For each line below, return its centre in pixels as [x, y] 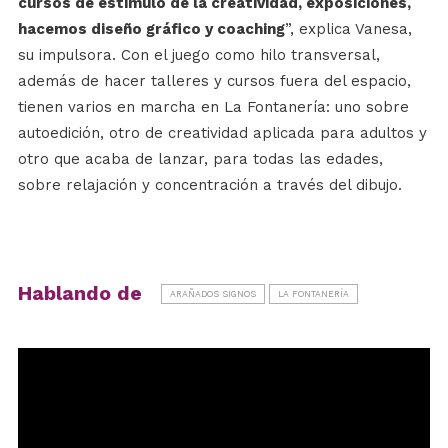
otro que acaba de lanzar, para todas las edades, [200, 159]
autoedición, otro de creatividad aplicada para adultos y [222, 133]
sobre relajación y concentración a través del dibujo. [209, 185]
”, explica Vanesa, [348, 29]
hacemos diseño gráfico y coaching [151, 29]
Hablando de [79, 294]
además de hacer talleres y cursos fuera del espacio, [214, 81]
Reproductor [60, 358]
